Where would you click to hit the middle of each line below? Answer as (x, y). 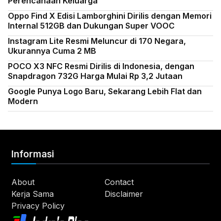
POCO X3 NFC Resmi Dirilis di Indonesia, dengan (101, 66)
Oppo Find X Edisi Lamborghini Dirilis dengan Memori (110, 16)
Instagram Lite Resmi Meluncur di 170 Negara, (97, 41)
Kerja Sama (32, 194)
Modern (23, 101)
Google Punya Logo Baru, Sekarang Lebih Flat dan (105, 92)
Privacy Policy (38, 206)
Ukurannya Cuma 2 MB (52, 51)
